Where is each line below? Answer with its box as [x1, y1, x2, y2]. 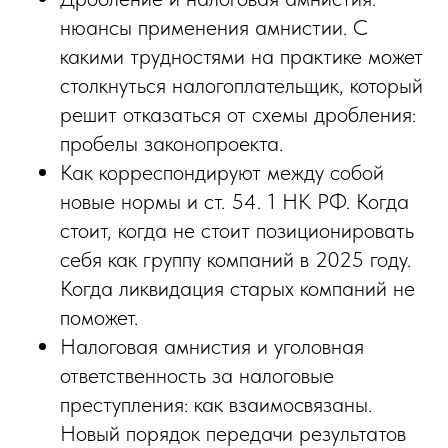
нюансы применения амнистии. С [60, 14, 368, 41]
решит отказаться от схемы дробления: [60, 101, 416, 128]
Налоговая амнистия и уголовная [60, 333, 364, 360]
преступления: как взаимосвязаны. [60, 391, 372, 418]
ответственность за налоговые [60, 362, 334, 389]
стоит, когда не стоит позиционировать [60, 217, 414, 244]
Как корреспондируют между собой [60, 159, 384, 186]
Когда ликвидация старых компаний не [60, 275, 415, 302]
